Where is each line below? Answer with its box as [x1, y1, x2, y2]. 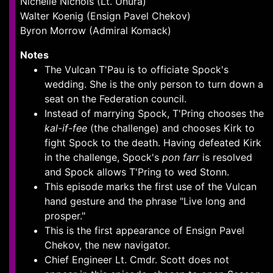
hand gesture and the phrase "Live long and [44, 195, 246, 207]
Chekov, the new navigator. [44, 239, 170, 251]
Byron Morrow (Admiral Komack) [20, 24, 171, 37]
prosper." [44, 210, 85, 222]
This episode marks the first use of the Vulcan [44, 180, 257, 193]
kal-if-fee [44, 122, 87, 134]
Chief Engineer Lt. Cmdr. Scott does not [44, 253, 229, 266]
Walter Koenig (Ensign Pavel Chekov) [20, 10, 191, 22]
